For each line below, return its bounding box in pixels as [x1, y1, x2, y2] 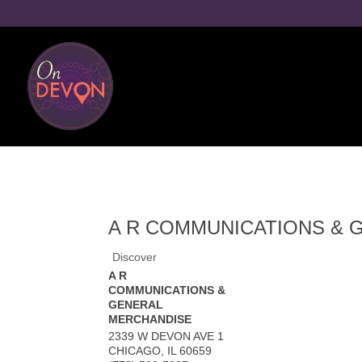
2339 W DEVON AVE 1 [108, 329, 225, 343]
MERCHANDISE [108, 312, 192, 326]
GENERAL [108, 297, 164, 311]
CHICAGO [108, 343, 162, 357]
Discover [112, 250, 158, 263]
